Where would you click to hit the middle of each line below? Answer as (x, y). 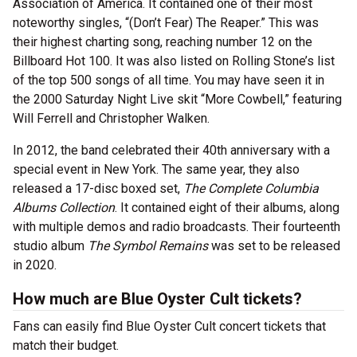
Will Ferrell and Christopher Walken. (111, 119)
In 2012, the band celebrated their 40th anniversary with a (171, 151)
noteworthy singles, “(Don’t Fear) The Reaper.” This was (166, 23)
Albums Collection (64, 208)
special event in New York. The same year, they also (156, 170)
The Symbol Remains (148, 246)
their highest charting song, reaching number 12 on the (163, 42)
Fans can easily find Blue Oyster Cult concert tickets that (169, 327)
